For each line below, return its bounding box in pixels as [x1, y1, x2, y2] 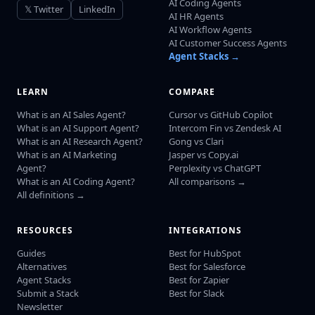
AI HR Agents [169, 9, 224, 22]
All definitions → [17, 188, 85, 201]
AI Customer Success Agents [169, 36, 287, 49]
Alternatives [17, 259, 67, 273]
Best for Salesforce [169, 259, 245, 273]
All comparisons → [169, 174, 246, 188]
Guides [17, 246, 46, 259]
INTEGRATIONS [169, 224, 242, 236]
